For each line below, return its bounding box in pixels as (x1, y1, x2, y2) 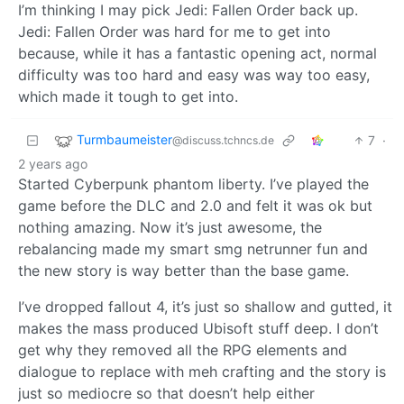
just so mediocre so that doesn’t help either (18, 383, 315, 402)
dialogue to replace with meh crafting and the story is (18, 362, 386, 381)
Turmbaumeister (77, 131, 172, 147)
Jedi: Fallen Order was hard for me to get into (18, 22, 331, 41)
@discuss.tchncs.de (172, 133, 274, 147)
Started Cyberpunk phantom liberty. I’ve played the (18, 174, 369, 193)
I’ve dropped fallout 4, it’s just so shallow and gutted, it (18, 297, 392, 316)
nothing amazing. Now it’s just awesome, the (18, 217, 322, 236)
